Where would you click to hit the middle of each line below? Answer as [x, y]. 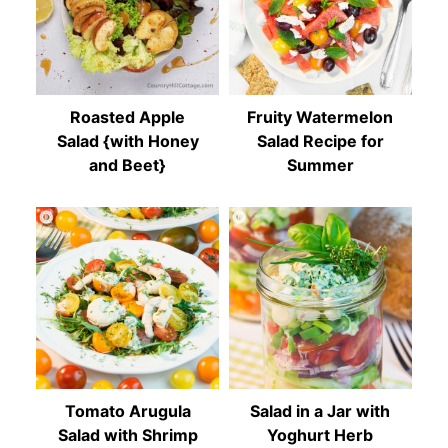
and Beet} [128, 164]
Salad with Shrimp [127, 435]
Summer [320, 164]
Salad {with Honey [127, 140]
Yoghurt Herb [320, 435]
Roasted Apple [128, 116]
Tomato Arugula [127, 411]
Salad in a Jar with [320, 411]
